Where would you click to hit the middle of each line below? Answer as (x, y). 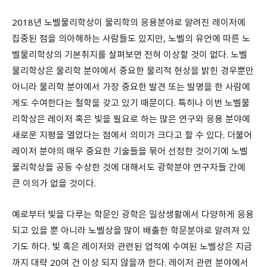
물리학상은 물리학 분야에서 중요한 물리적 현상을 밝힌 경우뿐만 (133, 71)
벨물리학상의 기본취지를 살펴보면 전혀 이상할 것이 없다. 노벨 (130, 55)
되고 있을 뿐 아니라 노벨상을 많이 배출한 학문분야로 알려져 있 (131, 230)
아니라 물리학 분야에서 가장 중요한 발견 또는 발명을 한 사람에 (131, 87)
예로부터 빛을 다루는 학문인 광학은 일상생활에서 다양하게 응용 (133, 214)
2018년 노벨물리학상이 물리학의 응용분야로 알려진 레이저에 (129, 22)
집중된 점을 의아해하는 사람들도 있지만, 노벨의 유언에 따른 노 (131, 38)
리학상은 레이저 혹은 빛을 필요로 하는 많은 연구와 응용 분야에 (131, 119)
